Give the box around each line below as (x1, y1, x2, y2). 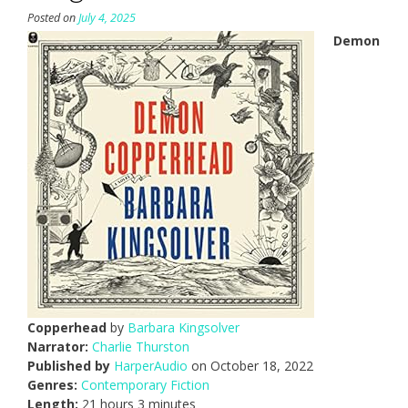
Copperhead (27, 319, 107, 337)
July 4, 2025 (78, 10, 136, 26)
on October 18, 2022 (188, 357, 313, 375)
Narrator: (27, 338, 88, 356)
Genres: (27, 376, 77, 394)
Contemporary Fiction (81, 376, 209, 394)
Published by (27, 357, 110, 375)
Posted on (27, 10, 78, 26)
